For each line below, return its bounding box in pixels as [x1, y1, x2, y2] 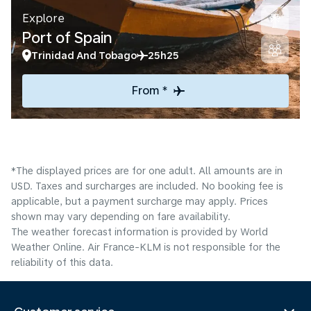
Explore [22, 12, 65, 25]
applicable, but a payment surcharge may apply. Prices [11, 196, 268, 207]
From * [132, 84, 168, 97]
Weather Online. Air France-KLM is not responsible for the [11, 242, 280, 253]
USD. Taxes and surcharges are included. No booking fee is [11, 180, 283, 192]
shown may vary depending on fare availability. [11, 211, 230, 222]
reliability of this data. [11, 257, 113, 268]
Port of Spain [22, 28, 112, 47]
